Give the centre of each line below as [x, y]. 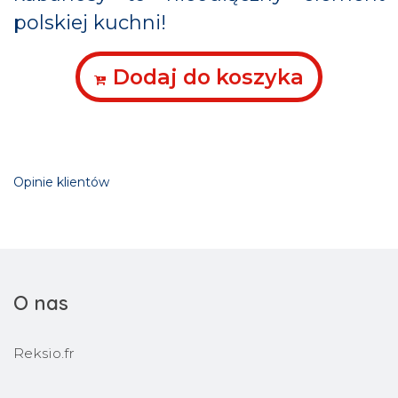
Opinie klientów [61, 183]
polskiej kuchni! [90, 23]
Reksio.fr [44, 354]
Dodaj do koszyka [208, 77]
